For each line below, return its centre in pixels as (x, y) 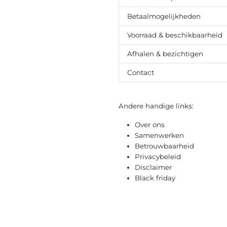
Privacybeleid (158, 157)
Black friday (155, 178)
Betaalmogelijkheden (164, 16)
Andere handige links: (156, 106)
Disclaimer (153, 167)
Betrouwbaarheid (164, 146)
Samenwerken (159, 136)
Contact (141, 73)
